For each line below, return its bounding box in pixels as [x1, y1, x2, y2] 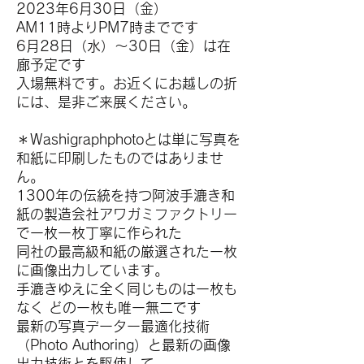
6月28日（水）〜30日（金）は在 [16, 39, 231, 53]
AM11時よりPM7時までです [16, 20, 198, 34]
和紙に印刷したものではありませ [16, 151, 223, 165]
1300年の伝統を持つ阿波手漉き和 [16, 188, 235, 202]
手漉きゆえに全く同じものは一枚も [16, 282, 237, 296]
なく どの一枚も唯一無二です [16, 301, 201, 314]
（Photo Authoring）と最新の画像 [16, 338, 231, 352]
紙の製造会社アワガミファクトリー [16, 207, 237, 221]
